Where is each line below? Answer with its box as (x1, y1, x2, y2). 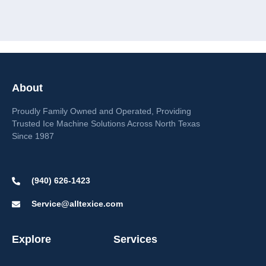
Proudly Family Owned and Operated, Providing (12, 106, 191, 116)
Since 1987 (12, 131, 54, 141)
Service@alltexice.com (31, 199, 123, 209)
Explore (12, 233, 51, 246)
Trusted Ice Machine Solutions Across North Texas (12, 118, 200, 128)
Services (113, 233, 158, 246)
